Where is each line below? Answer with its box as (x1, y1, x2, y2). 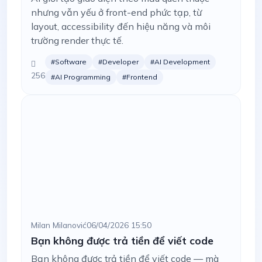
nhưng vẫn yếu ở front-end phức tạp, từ (31, 6, 202, 18)
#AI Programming (51, 73, 111, 81)
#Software (51, 57, 87, 66)
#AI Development (150, 57, 210, 66)
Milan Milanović (31, 220, 87, 230)
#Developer (98, 57, 139, 66)
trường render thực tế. (31, 35, 123, 46)
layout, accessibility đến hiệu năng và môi (31, 20, 211, 32)
